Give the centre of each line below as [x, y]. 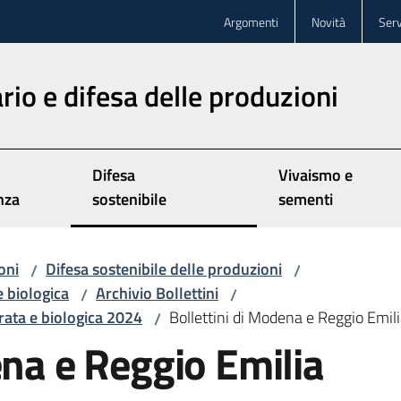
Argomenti [251, 21]
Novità [328, 21]
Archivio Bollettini [157, 293]
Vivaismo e [315, 175]
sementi [305, 199]
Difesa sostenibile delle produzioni [164, 269]
